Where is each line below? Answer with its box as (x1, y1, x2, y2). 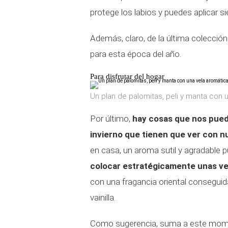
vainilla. (90, 192, 116, 203)
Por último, (90, 113, 132, 124)
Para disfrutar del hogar (90, 72, 164, 80)
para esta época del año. (90, 49, 181, 59)
